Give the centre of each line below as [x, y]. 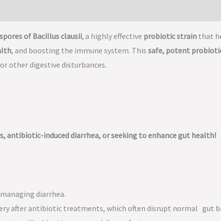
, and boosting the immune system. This [80, 50]
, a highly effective [113, 36]
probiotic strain [170, 36]
